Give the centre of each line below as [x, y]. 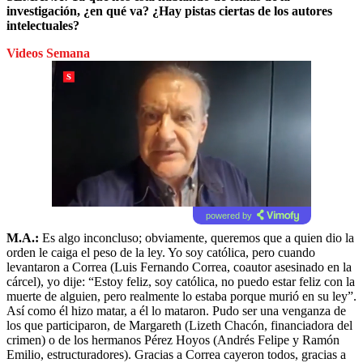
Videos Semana [48, 53]
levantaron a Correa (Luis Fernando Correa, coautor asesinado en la [179, 267]
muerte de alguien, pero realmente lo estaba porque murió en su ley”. [181, 296]
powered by [228, 215]
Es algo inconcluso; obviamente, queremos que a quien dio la [196, 237]
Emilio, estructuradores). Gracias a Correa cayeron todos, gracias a [176, 354]
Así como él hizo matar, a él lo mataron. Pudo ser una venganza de [176, 310]
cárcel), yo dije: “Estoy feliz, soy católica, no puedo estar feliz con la [181, 281]
